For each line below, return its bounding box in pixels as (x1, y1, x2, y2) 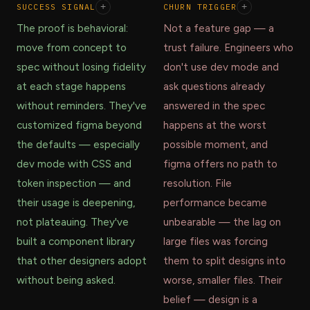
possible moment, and (163, 138, 268, 152)
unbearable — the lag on (163, 216, 281, 229)
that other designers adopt (17, 255, 147, 268)
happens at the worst (163, 119, 266, 132)
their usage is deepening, (17, 197, 135, 210)
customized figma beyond (17, 119, 142, 132)
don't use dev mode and (163, 61, 279, 74)
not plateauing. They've (17, 216, 129, 229)
